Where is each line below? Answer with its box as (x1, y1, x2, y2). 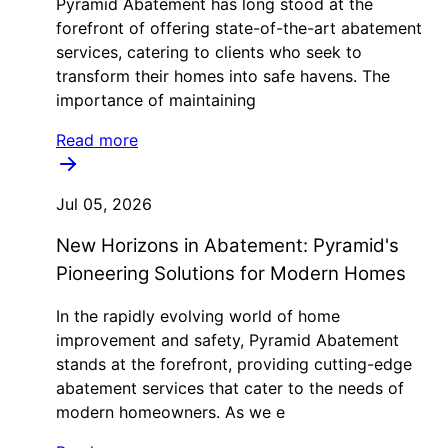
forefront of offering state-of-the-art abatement (56, 18, 422, 38)
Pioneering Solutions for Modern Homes (56, 262, 406, 285)
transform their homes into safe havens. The (56, 66, 390, 86)
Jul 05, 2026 (56, 194, 152, 214)
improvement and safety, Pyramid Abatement (56, 330, 399, 350)
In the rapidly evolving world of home (56, 306, 340, 326)
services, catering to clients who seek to (56, 42, 362, 62)
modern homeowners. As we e (56, 402, 285, 422)
